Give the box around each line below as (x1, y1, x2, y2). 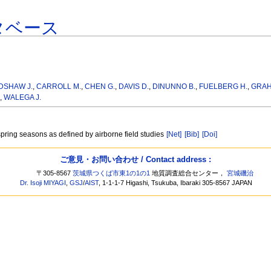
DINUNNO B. (152, 82, 196, 91)
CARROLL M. (36, 82, 82, 91)
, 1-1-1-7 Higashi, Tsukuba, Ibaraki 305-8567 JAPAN (99, 179, 253, 187)
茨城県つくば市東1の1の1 (73, 169, 151, 177)
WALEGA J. (3, 93, 41, 102)
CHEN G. (85, 82, 116, 91)
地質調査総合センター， (150, 169, 227, 177)
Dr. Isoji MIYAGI (20, 179, 67, 187)
